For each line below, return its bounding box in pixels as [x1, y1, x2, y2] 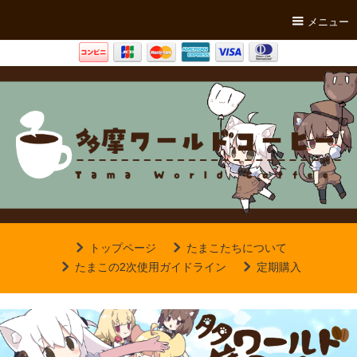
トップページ [89, 241, 156, 254]
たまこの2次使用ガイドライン [75, 260, 226, 273]
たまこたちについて [186, 241, 287, 254]
